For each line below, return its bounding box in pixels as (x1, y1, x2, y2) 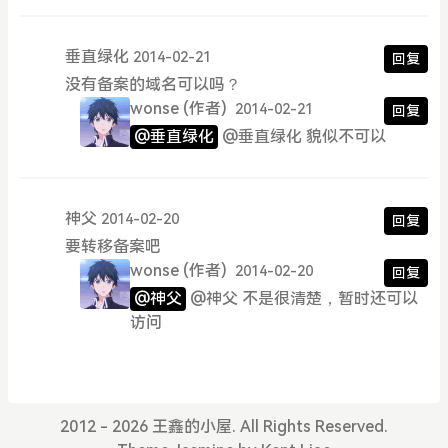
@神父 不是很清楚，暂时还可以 (190, 289, 418, 309)
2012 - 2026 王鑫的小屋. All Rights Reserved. (60, 417, 388, 437)
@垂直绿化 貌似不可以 (222, 127, 386, 147)
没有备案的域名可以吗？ (64, 75, 241, 95)
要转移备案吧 (64, 237, 161, 257)
